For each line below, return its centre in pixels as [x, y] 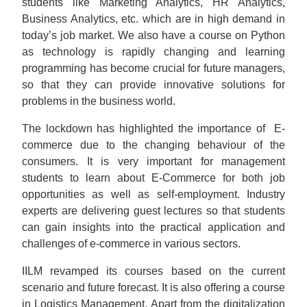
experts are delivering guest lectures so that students [153, 211]
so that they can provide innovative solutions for [153, 85]
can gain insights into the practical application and [153, 227]
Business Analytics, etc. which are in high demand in [153, 19]
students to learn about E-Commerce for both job [153, 178]
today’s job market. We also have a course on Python [153, 35]
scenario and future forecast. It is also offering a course [153, 287]
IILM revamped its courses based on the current [153, 271]
